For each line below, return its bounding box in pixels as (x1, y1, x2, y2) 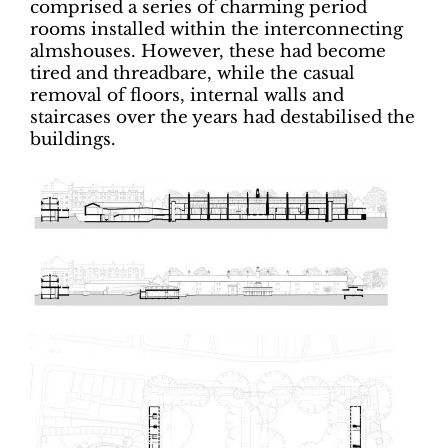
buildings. (30, 129, 116, 151)
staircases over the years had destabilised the (30, 107, 415, 129)
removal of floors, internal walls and (30, 85, 344, 107)
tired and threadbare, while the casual (30, 63, 355, 85)
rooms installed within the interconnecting (30, 19, 403, 41)
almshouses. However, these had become (30, 41, 386, 63)
